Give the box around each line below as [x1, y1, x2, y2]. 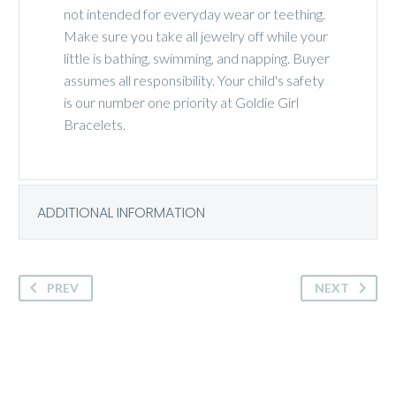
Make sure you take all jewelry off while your [64, 27, 328, 44]
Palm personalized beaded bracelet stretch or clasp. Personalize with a [19, 379, 371, 394]
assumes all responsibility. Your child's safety [64, 71, 324, 88]
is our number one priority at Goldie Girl [64, 93, 299, 110]
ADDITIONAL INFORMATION [37, 202, 205, 223]
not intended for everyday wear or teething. [64, 4, 325, 22]
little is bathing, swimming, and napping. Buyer [64, 49, 330, 66]
